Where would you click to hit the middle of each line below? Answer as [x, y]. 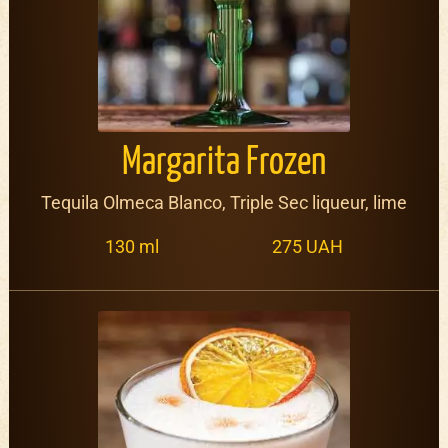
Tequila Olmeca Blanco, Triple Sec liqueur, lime [223, 203]
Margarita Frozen [223, 164]
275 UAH [307, 246]
